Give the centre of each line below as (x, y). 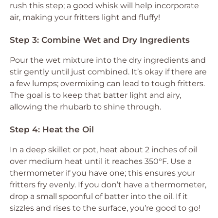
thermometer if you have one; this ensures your (102, 173)
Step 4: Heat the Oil (52, 129)
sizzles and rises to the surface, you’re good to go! (105, 208)
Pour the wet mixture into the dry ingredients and (108, 60)
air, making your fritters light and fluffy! (85, 17)
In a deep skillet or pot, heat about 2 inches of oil (103, 149)
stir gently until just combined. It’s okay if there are (108, 72)
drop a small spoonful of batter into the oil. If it (99, 196)
